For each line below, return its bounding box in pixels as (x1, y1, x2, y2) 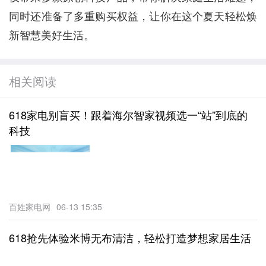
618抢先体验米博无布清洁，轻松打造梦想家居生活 (9, 230, 251, 246)
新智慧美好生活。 (9, 27, 94, 43)
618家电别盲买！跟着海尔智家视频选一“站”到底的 (9, 107, 248, 123)
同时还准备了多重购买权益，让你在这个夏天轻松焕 (9, 8, 257, 24)
